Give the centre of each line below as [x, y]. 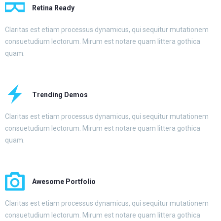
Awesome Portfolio [64, 182]
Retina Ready [53, 8]
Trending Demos [60, 95]
